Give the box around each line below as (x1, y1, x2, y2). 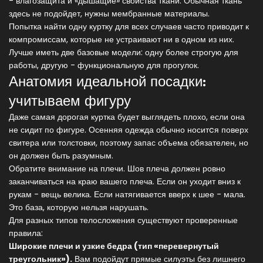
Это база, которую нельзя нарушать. (9, 201, 149, 214)
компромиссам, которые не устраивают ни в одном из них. (9, 33, 234, 46)
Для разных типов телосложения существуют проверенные (9, 214, 238, 227)
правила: (9, 227, 43, 240)
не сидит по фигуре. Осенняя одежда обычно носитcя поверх (9, 124, 248, 136)
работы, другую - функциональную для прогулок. (9, 59, 199, 72)
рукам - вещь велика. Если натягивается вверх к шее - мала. (9, 188, 245, 201)
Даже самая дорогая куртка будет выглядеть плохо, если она (9, 111, 245, 123)
